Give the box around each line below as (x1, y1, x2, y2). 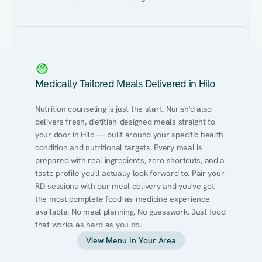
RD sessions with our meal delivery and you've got (35, 181, 215, 191)
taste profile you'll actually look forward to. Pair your (35, 168, 225, 178)
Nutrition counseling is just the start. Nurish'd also (35, 104, 212, 114)
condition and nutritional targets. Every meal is (35, 142, 202, 153)
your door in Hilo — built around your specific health (35, 129, 224, 140)
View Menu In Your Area (85, 235, 177, 246)
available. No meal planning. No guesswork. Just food (35, 206, 226, 217)
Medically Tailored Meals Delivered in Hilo (35, 77, 215, 90)
